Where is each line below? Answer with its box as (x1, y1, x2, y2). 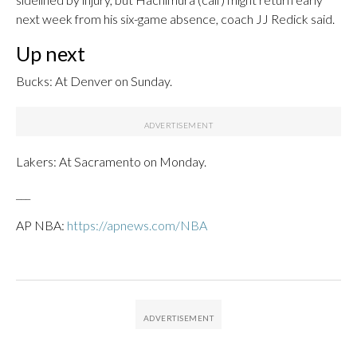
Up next (16, 41, 85, 65)
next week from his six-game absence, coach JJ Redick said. (16, 11, 335, 26)
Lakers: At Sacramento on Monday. (16, 154, 206, 169)
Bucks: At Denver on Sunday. (16, 73, 172, 88)
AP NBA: (16, 218, 67, 233)
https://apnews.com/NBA (67, 218, 207, 233)
